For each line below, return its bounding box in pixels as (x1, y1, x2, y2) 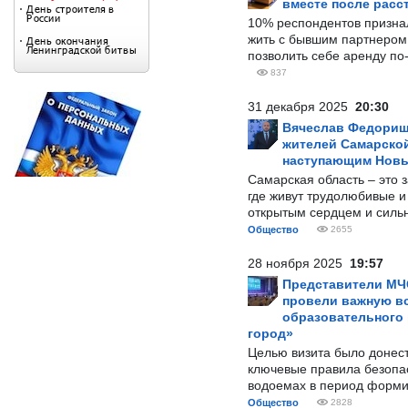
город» (248, 326, 293, 341)
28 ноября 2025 (248, 256, 350, 270)
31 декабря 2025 (248, 99, 355, 114)
